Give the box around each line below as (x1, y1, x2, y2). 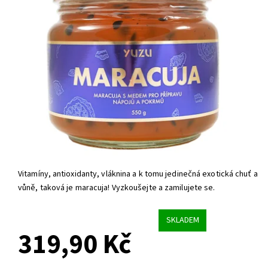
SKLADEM (166, 214, 199, 227)
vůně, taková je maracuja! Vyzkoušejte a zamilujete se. (18, 182, 215, 194)
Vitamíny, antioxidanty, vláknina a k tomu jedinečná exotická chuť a (18, 168, 258, 181)
